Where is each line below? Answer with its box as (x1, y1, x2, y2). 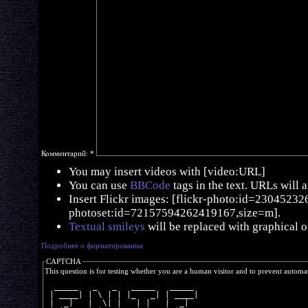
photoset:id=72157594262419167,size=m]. (69, 206, 280, 219)
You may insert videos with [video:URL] (69, 165, 265, 178)
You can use (69, 179, 130, 192)
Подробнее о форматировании (41, 241, 143, 250)
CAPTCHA (46, 257, 81, 265)
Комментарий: (41, 149, 90, 157)
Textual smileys (69, 220, 145, 233)
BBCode (130, 179, 170, 192)
